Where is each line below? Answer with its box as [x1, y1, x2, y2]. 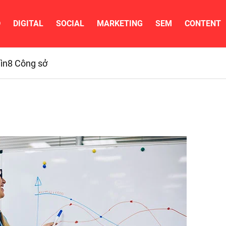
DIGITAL [13, 19, 43, 28]
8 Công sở [8, 58, 47, 69]
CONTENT [185, 19, 221, 28]
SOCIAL [56, 19, 84, 28]
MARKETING [97, 19, 143, 28]
